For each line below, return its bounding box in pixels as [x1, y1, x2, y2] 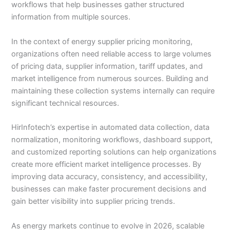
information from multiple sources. [11, 12, 131, 22]
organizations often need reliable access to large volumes [11, 49, 212, 59]
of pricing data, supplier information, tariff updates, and [11, 61, 203, 71]
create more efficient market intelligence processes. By [11, 160, 202, 169]
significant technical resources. [11, 98, 120, 108]
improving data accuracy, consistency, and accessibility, [11, 172, 208, 182]
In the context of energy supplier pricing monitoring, [11, 36, 193, 46]
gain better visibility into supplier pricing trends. [11, 197, 176, 206]
